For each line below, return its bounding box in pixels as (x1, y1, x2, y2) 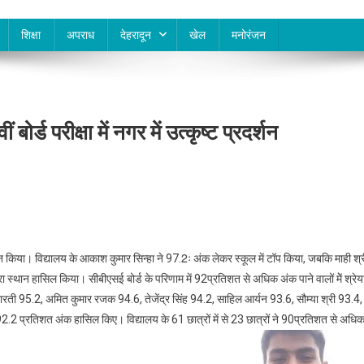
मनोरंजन (232, 28, 266, 42)
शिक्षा (21, 28, 41, 42)
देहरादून (120, 28, 151, 42)
